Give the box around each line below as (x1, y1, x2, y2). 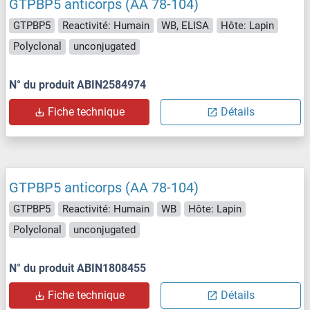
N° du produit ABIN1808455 (9, 261, 146, 275)
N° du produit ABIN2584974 (9, 77, 146, 91)
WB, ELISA (161, 19, 209, 32)
